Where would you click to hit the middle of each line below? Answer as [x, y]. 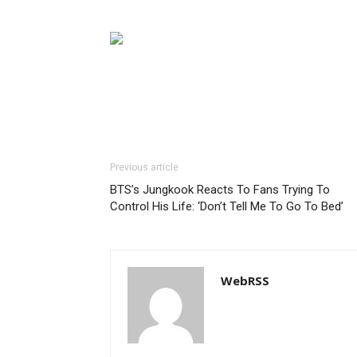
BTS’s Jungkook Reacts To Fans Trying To [220, 190]
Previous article [144, 168]
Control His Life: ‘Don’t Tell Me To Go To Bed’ [227, 207]
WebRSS [245, 281]
